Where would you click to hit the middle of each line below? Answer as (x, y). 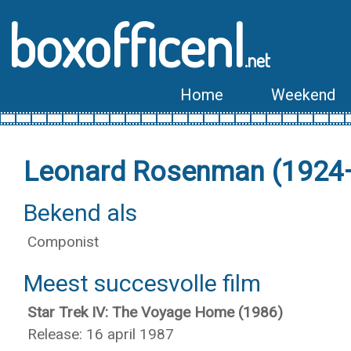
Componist (63, 242)
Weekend (303, 95)
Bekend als (80, 213)
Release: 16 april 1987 (101, 334)
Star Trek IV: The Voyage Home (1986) (155, 312)
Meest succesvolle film (142, 283)
